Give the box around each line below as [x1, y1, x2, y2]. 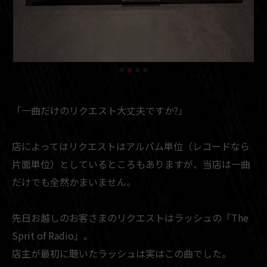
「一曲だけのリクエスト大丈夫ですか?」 [12, 103, 188, 117]
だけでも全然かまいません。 [12, 174, 136, 189]
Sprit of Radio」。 [12, 228, 93, 243]
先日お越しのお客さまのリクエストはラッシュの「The [12, 210, 249, 225]
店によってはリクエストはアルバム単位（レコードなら [12, 138, 250, 153]
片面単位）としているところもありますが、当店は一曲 [12, 156, 250, 171]
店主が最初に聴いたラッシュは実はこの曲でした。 [12, 246, 231, 260]
